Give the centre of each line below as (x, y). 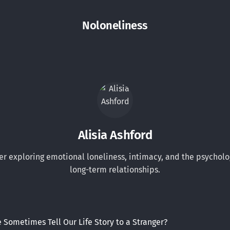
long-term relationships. (115, 170)
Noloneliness (115, 25)
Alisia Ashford (115, 135)
